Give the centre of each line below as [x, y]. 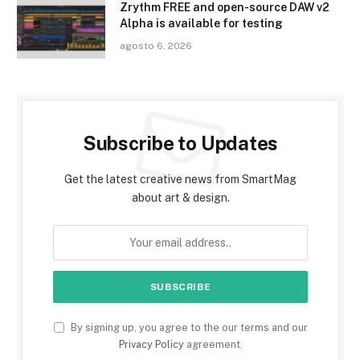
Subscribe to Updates [180, 143]
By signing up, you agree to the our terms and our [188, 327]
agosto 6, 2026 [156, 45]
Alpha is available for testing [201, 23]
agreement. [213, 344]
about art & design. [180, 197]
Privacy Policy [151, 344]
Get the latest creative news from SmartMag [180, 179]
